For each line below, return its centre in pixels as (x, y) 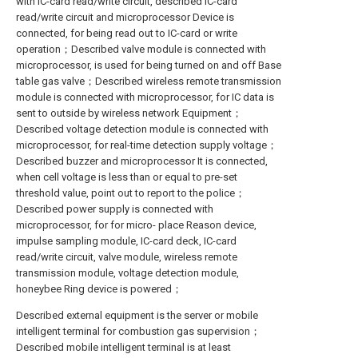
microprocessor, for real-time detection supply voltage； (147, 145)
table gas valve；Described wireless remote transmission (149, 81)
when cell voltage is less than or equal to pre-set (127, 177)
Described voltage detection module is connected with (142, 129)
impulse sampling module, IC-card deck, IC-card (126, 241)
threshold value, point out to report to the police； (131, 193)
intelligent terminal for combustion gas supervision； (138, 331)
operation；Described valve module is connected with (141, 49)
